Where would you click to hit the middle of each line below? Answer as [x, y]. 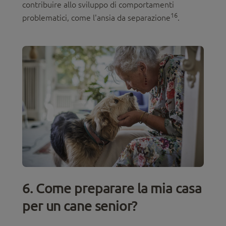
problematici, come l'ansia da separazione [96, 18]
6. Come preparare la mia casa [112, 187]
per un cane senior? [80, 205]
